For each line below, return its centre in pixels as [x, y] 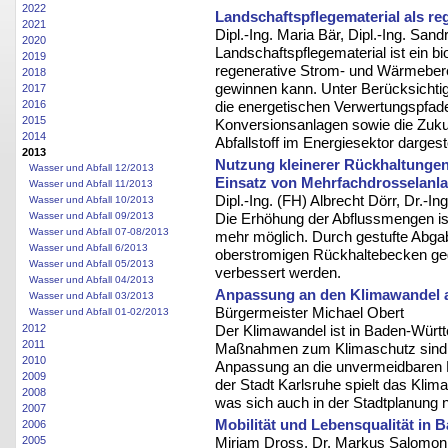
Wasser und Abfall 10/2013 [91, 199]
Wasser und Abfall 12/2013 [91, 167]
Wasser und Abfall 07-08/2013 [99, 231]
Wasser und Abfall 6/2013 [88, 247]
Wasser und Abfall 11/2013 [91, 183]
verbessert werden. [278, 273]
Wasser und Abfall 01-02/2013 [99, 311]
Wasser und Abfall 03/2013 [91, 295]
